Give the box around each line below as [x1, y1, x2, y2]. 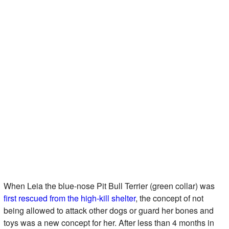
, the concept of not [135, 192, 203, 204]
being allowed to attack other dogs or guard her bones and [3, 204, 214, 217]
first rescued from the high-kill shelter [3, 192, 135, 204]
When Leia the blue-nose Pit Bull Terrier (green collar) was [3, 180, 215, 192]
